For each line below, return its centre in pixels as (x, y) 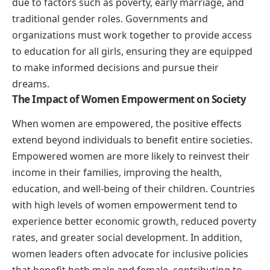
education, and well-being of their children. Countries (133, 189)
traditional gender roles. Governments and (110, 19)
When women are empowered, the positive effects (127, 124)
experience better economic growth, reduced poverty (134, 221)
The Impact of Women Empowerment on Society (129, 99)
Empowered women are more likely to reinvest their (131, 156)
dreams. (31, 84)
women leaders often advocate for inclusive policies (130, 254)
